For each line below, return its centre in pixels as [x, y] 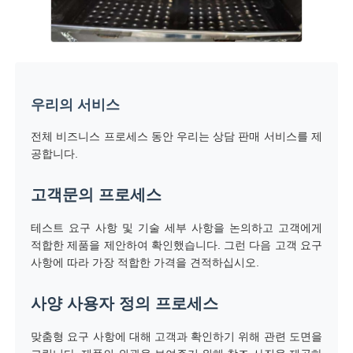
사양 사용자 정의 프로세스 [125, 303]
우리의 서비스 [76, 104]
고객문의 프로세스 [97, 194]
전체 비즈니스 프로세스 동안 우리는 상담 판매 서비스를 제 [176, 136]
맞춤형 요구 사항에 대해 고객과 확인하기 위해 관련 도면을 [176, 336]
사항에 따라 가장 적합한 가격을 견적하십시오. [145, 262]
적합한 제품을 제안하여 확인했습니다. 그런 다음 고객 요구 [176, 245]
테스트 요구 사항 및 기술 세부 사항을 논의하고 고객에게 [176, 227]
